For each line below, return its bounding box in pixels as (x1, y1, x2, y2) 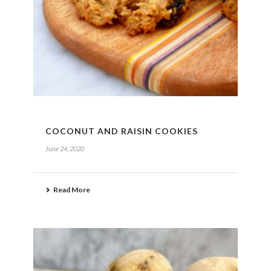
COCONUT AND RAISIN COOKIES (45, 126, 198, 137)
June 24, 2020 (45, 145, 84, 153)
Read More (53, 185, 90, 195)
